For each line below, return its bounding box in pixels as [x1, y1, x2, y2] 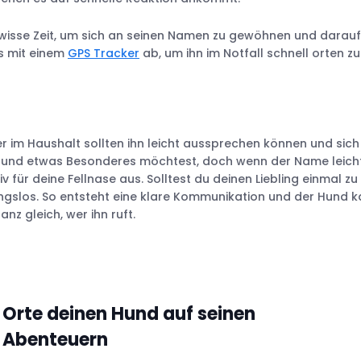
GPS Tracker [68, 44, 139, 61]
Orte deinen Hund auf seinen [2, 301, 256, 326]
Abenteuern [2, 326, 109, 352]
